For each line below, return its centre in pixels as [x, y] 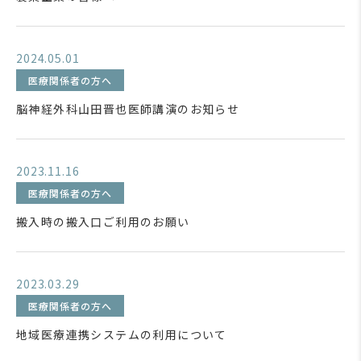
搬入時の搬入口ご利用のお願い [103, 222]
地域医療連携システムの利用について [122, 334]
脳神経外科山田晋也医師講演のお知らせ [128, 109]
